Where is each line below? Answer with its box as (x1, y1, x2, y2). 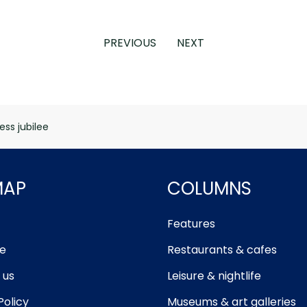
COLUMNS (167, 176, 251, 201)
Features (167, 216, 215, 232)
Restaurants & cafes (167, 242, 277, 258)
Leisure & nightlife (167, 268, 261, 284)
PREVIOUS (103, 35, 156, 51)
